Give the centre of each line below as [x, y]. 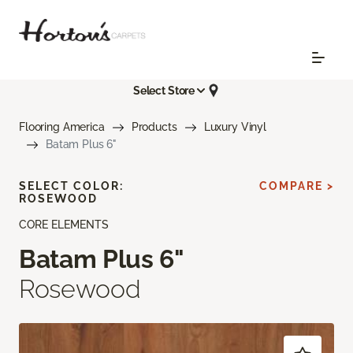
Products [154, 127]
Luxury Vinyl [235, 127]
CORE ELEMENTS [64, 225]
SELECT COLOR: [71, 186]
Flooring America [62, 127]
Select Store [164, 90]
